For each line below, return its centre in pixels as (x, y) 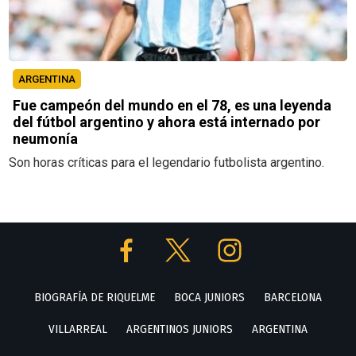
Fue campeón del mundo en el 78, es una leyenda (172, 106)
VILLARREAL (78, 329)
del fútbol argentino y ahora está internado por (167, 122)
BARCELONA (293, 298)
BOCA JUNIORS (209, 298)
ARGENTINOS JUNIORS (180, 329)
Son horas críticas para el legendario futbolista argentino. (167, 163)
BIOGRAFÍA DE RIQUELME (95, 298)
